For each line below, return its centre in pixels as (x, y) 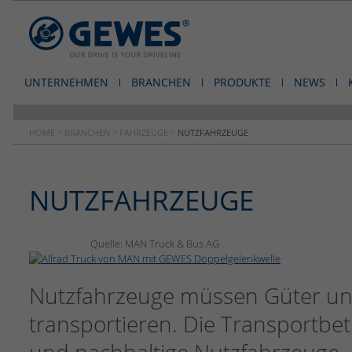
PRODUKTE (242, 82)
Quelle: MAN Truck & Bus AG (155, 244)
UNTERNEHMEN (66, 82)
